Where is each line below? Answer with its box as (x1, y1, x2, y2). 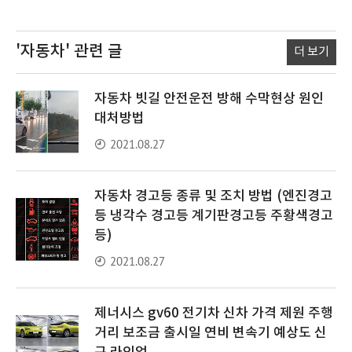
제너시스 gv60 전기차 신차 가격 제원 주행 (94, 306, 333, 321)
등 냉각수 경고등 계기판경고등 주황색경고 (94, 208, 333, 224)
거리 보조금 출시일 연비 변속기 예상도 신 (94, 325, 327, 341)
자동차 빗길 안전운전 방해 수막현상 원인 (94, 91, 324, 107)
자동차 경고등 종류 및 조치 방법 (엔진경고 (94, 189, 332, 204)
